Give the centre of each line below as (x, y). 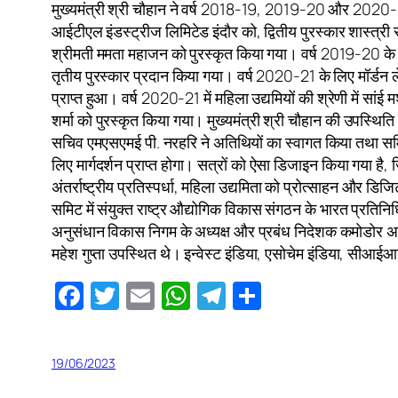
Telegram (286, 295)
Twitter (164, 295)
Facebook (146, 295)
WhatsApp (259, 295)
